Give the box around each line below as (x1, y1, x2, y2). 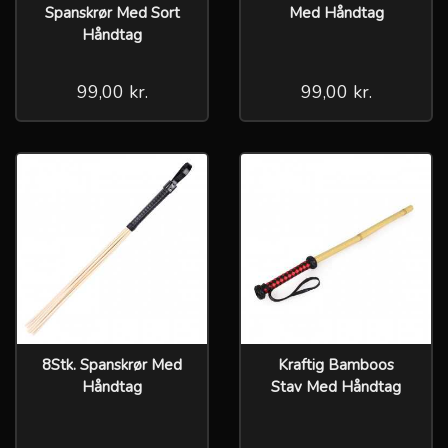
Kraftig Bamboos (278, 354, 394, 375)
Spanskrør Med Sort (44, 2, 180, 23)
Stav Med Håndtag (271, 376, 401, 397)
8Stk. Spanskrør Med (42, 354, 182, 375)
